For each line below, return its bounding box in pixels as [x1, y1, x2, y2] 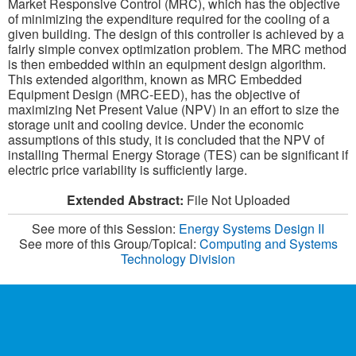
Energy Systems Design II [179, 219, 324, 238]
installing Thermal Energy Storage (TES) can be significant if [8, 145, 348, 164]
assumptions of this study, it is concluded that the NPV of [8, 130, 324, 149]
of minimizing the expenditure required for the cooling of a [8, 9, 330, 28]
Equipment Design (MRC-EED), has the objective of [8, 84, 300, 103]
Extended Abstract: [66, 190, 184, 209]
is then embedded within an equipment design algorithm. [8, 54, 326, 73]
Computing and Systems [199, 234, 338, 253]
